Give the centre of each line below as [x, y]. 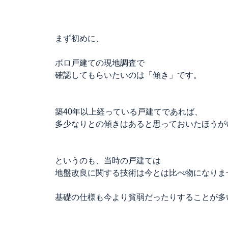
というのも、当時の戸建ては [108, 161]
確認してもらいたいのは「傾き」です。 [128, 75]
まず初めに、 [79, 38]
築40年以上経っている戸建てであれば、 [129, 112]
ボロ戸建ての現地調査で [100, 63]
